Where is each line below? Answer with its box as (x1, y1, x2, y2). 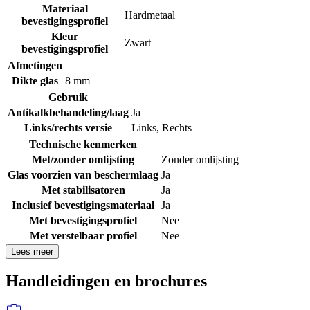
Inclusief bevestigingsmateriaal (12, 199, 154, 211)
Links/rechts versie (24, 121, 112, 134)
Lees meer (11, 246, 53, 257)
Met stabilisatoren (41, 183, 125, 196)
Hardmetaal (125, 8, 175, 21)
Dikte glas (12, 74, 58, 86)
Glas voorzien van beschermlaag (8, 168, 158, 181)
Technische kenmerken (29, 138, 137, 150)
